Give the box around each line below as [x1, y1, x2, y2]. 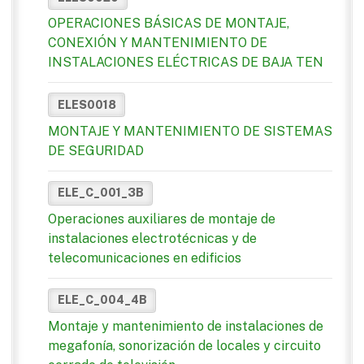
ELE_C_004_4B [57, 293, 147, 307]
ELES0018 [57, 97, 116, 111]
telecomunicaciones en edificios [48, 249, 241, 266]
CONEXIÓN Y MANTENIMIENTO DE [48, 35, 267, 51]
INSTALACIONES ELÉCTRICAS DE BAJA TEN [48, 54, 323, 71]
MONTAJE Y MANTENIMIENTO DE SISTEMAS [48, 123, 332, 139]
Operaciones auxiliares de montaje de [48, 210, 275, 227]
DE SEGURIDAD [48, 142, 144, 158]
